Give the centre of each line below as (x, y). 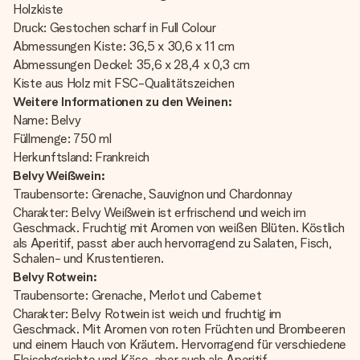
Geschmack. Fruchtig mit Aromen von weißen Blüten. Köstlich (179, 228)
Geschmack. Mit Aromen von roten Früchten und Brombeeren (179, 329)
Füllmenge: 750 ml (64, 139)
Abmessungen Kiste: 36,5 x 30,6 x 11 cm (124, 46)
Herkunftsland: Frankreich (81, 157)
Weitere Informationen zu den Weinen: (123, 102)
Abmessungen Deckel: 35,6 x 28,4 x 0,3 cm (133, 65)
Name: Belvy (49, 120)
